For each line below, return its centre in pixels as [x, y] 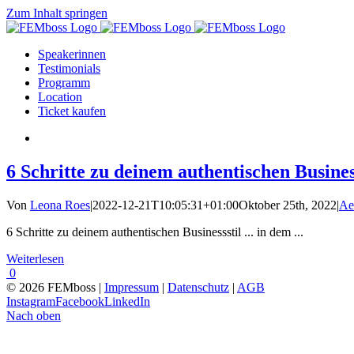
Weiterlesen [35, 258]
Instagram [31, 301]
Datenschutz [198, 287]
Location [60, 97]
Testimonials [69, 68]
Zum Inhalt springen [57, 13]
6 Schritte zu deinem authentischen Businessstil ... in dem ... [155, 232]
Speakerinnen [72, 54]
